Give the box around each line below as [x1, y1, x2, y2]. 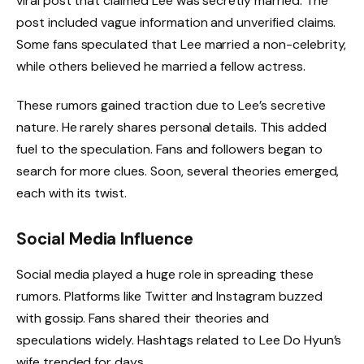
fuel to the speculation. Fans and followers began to [16, 141, 323, 158]
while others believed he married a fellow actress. [16, 58, 305, 76]
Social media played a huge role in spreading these [16, 266, 314, 284]
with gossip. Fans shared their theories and [16, 310, 269, 327]
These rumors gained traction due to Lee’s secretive [16, 97, 326, 115]
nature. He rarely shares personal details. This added [16, 119, 327, 136]
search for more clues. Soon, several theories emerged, [16, 162, 340, 180]
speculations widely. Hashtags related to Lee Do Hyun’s [16, 331, 342, 349]
